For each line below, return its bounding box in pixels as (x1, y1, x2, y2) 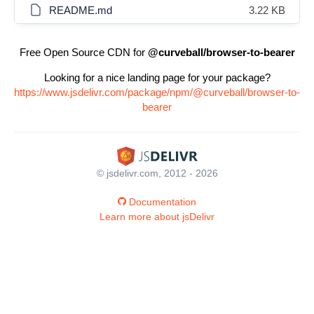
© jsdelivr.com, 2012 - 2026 (96, 167, 218, 179)
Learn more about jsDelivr (100, 210, 214, 222)
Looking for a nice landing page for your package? (43, 71, 271, 83)
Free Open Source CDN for (19, 46, 148, 58)
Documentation (129, 196, 196, 207)
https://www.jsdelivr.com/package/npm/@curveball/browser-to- (14, 86, 300, 98)
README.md (49, 4, 112, 16)
